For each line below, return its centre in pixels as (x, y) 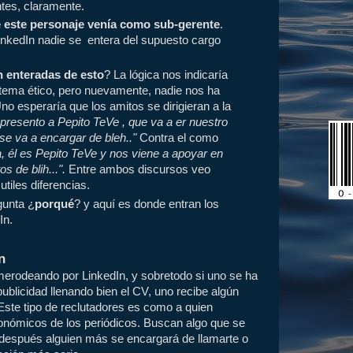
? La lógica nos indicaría (166, 75)
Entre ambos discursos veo (138, 169)
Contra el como (179, 138)
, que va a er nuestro (175, 122)
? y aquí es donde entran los (147, 204)
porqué (55, 204)
